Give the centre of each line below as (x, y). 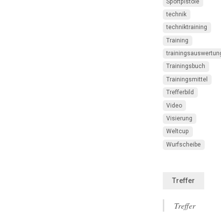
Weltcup (178, 131)
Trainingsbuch (186, 66)
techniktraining (187, 27)
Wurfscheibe (184, 144)
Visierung (180, 118)
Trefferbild (180, 92)
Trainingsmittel (187, 79)
